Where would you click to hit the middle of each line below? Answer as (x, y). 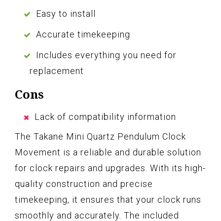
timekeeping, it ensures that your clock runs (108, 200)
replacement (57, 71)
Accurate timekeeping (83, 35)
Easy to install (66, 14)
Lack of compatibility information (105, 117)
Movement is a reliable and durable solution (108, 152)
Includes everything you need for (106, 55)
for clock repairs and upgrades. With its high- (110, 168)
